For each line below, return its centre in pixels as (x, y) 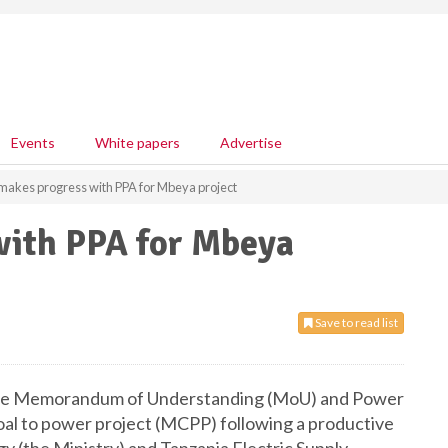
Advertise (251, 142)
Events (33, 142)
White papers (137, 142)
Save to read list (355, 322)
